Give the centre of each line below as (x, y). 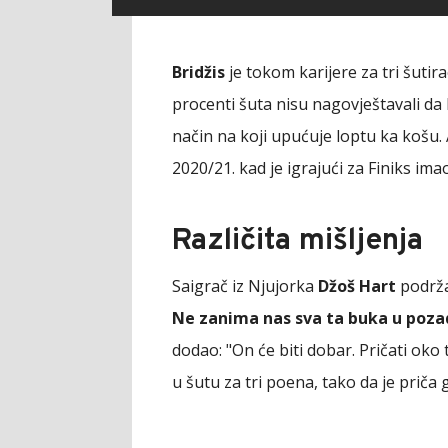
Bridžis (198, 71)
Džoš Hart (357, 285)
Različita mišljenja (297, 241)
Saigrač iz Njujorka (245, 285)
